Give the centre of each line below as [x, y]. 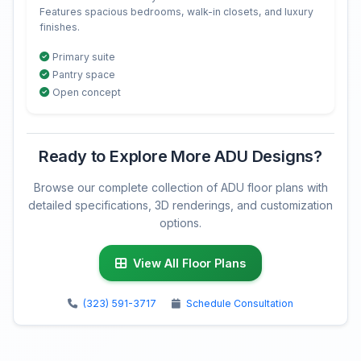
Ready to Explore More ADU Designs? [180, 157]
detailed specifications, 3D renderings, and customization [180, 205]
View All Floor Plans [189, 263]
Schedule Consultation [240, 304]
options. [180, 223]
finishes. [60, 27]
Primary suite [84, 57]
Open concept [87, 93]
